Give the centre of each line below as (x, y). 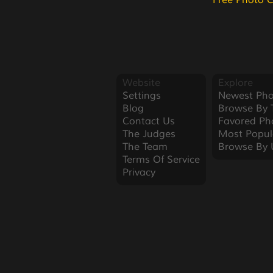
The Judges (149, 134)
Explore (235, 83)
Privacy (139, 172)
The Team (145, 147)
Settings (141, 96)
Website (141, 83)
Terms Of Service (161, 160)
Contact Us (148, 121)
